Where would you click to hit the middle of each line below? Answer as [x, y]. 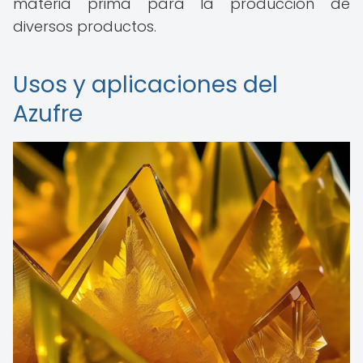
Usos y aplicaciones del [145, 85]
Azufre [48, 114]
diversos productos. [85, 26]
